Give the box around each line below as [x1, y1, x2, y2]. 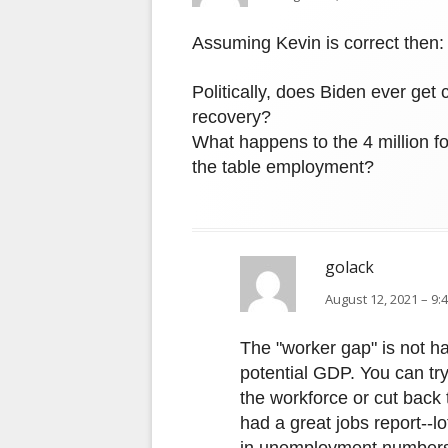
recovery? [192, 107, 271, 128]
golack [325, 256, 374, 279]
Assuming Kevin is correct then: [192, 33, 444, 54]
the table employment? [192, 157, 374, 178]
